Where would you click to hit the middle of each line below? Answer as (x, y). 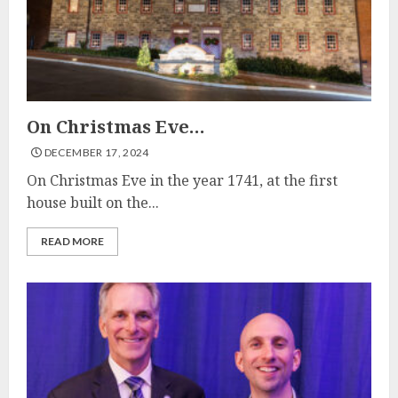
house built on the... (93, 203)
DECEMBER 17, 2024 (96, 152)
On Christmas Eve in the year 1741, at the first (182, 180)
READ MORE (72, 241)
